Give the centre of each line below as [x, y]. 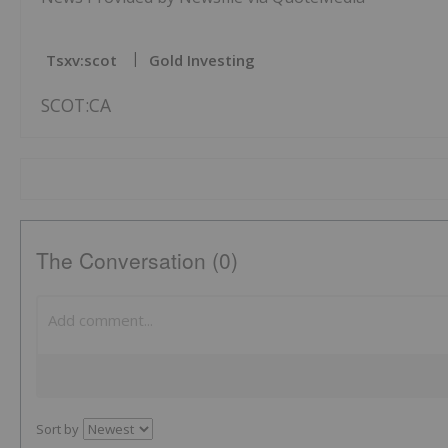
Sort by [57, 429]
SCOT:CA [76, 105]
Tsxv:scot [81, 60]
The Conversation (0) [137, 260]
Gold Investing [202, 60]
